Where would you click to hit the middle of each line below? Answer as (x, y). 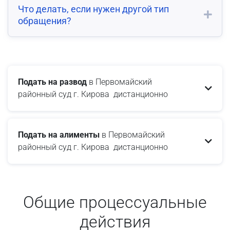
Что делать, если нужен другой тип (93, 9)
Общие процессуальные (115, 202)
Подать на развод (52, 82)
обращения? (45, 21)
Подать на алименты (59, 135)
